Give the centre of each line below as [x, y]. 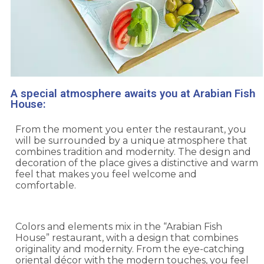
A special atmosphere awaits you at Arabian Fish [133, 94]
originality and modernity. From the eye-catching [130, 249]
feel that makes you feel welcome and [106, 174]
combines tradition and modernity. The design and [133, 152]
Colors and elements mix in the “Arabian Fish [119, 227]
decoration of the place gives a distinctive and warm [137, 163]
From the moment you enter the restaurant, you [131, 130]
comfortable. [46, 186]
